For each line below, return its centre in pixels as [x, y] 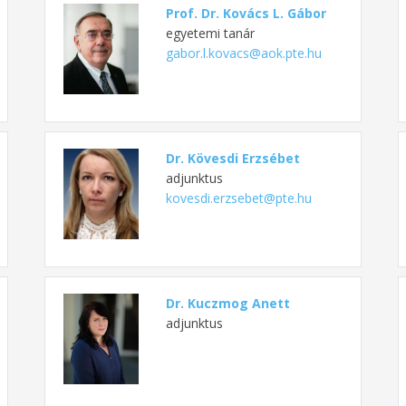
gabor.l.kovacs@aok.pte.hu [243, 53]
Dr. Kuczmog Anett [227, 304]
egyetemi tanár [210, 34]
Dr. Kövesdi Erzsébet [232, 159]
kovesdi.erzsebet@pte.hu [238, 198]
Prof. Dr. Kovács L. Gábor [246, 14]
